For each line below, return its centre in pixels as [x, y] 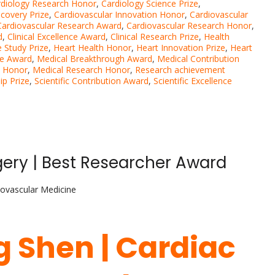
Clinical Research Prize [155, 37]
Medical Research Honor [81, 70]
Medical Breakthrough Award [95, 59]
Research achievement [180, 70]
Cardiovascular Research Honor [189, 26]
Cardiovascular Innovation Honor [119, 15]
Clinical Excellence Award [56, 37]
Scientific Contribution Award [91, 81]
